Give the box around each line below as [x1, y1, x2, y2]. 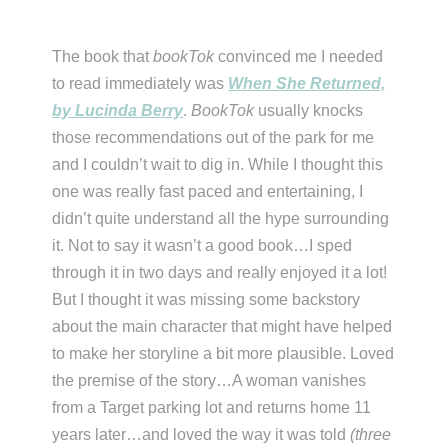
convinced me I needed [214, 48, 384, 66]
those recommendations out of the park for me [52, 129, 375, 147]
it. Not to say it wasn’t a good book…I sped [52, 237, 353, 255]
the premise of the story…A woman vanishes [52, 372, 367, 390]
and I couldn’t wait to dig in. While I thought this [52, 156, 384, 174]
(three [350, 426, 392, 444]
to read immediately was [52, 75, 229, 93]
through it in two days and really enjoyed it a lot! [52, 264, 388, 282]
